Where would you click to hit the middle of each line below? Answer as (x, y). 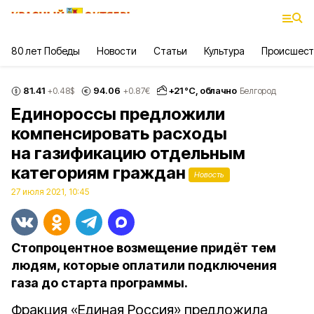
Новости (117, 51)
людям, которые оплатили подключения (144, 265)
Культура (224, 51)
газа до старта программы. (100, 283)
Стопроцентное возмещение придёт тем (144, 248)
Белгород (258, 90)
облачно (218, 90)
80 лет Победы (46, 51)
